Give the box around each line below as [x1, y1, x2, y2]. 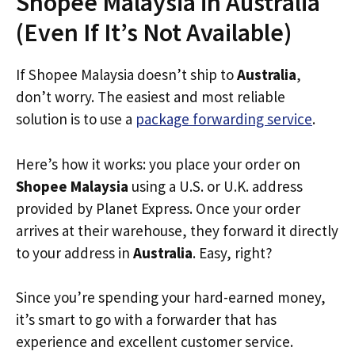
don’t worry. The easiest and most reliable [16, 87, 285, 106]
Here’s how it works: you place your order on [16, 154, 300, 174]
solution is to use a [16, 109, 136, 128]
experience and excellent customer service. [16, 332, 293, 351]
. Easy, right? [193, 242, 273, 262]
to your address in [16, 242, 133, 262]
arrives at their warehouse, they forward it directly [16, 220, 338, 240]
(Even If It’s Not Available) [16, 17, 292, 48]
